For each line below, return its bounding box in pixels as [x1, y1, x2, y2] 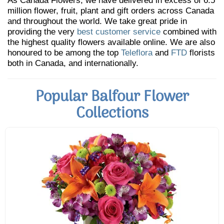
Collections [75, 101, 148, 126]
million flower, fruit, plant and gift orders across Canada [7, 6, 214, 15]
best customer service [77, 27, 160, 36]
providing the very [7, 27, 77, 36]
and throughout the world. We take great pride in [7, 16, 187, 26]
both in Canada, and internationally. [7, 58, 138, 68]
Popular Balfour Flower [35, 85, 189, 109]
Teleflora [121, 48, 152, 57]
